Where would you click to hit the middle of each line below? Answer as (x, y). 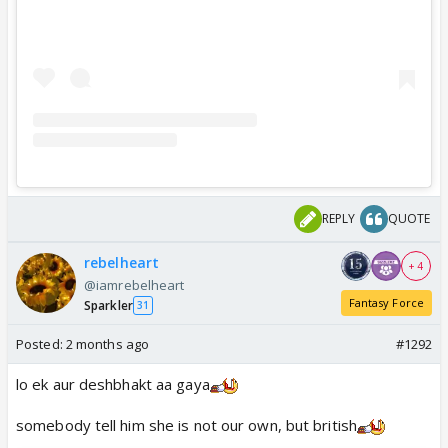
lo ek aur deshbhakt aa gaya (113, 383)
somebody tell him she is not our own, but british (186, 424)
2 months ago (107, 343)
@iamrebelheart (134, 284)
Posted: (41, 343)
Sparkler (108, 305)
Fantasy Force (386, 302)
